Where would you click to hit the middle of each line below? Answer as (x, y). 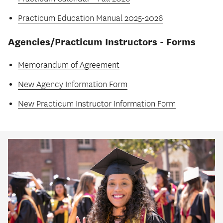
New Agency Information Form (73, 85)
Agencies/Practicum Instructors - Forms (102, 42)
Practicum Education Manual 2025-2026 (90, 19)
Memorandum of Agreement (69, 65)
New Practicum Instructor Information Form (97, 104)
